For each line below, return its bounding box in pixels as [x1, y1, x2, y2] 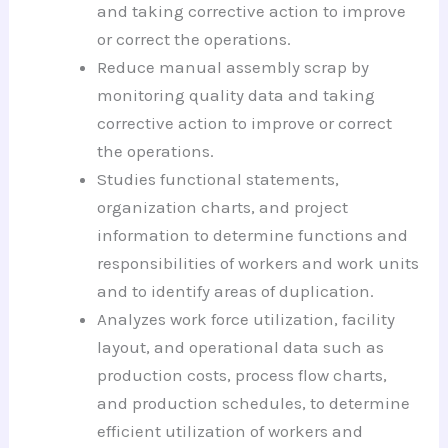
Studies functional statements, [97, 168, 340, 189]
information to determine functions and [97, 224, 409, 245]
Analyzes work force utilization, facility [97, 308, 396, 329]
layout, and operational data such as [97, 336, 385, 357]
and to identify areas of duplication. [97, 280, 375, 301]
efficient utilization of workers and [97, 420, 364, 441]
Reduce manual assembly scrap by [97, 56, 370, 77]
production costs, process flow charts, [97, 364, 388, 385]
